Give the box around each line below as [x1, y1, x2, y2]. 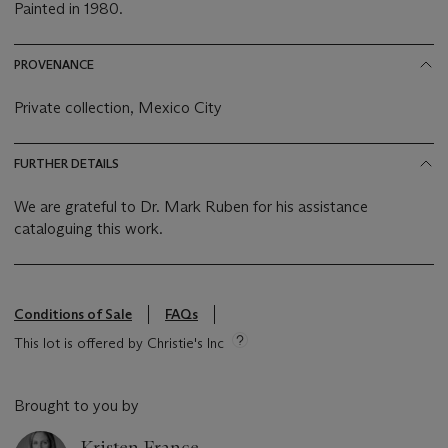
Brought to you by [14, 396, 139, 416]
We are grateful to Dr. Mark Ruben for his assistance [14, 197, 368, 217]
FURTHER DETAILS [14, 156, 119, 172]
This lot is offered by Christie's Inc [14, 334, 224, 353]
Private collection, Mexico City [14, 98, 222, 118]
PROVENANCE [14, 57, 94, 73]
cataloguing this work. [14, 219, 163, 239]
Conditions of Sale [14, 305, 132, 324]
